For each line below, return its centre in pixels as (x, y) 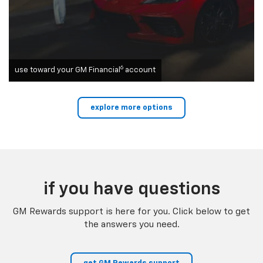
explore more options (131, 108)
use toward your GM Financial (68, 70)
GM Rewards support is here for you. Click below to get (131, 212)
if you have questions (131, 190)
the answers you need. (131, 225)
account (139, 70)
